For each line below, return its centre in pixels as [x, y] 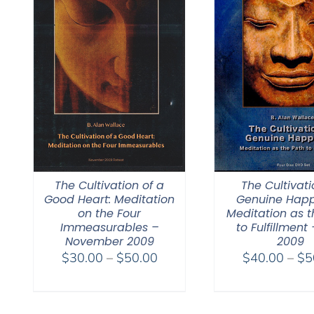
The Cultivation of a [109, 186]
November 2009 [109, 242]
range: [175, 275]
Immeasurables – [109, 228]
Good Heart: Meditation [109, 200]
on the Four [109, 214]
